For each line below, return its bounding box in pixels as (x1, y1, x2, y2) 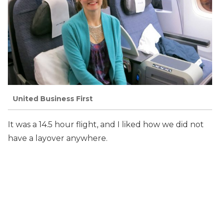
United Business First (13, 94, 93, 104)
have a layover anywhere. (8, 133, 108, 143)
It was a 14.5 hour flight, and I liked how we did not (8, 119, 204, 129)
